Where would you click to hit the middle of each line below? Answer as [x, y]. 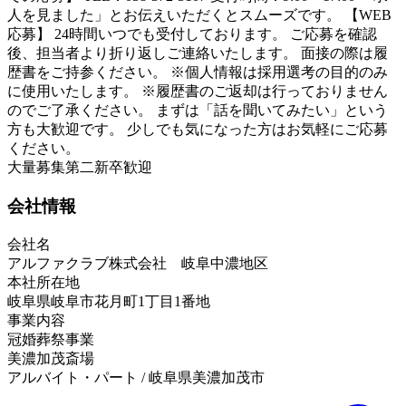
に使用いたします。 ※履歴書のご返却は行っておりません [198, 92]
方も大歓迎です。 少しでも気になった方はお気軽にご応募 [198, 130]
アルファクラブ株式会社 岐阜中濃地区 [138, 263]
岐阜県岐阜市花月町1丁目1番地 [109, 301]
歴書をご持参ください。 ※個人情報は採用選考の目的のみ [198, 72]
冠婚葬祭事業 [51, 339]
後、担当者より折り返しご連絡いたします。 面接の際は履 [198, 53]
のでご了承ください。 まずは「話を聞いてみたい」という [198, 111]
